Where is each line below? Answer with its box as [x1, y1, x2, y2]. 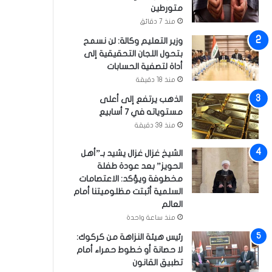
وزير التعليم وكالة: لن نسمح [83, 36, 183, 46]
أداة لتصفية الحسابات [107, 62, 183, 71]
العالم [161, 200, 183, 209]
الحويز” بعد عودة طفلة [97, 161, 183, 171]
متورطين [151, 4, 183, 13]
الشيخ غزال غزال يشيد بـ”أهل [81, 149, 183, 158]
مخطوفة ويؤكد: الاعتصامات [79, 174, 183, 183]
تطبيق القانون [132, 258, 183, 267]
